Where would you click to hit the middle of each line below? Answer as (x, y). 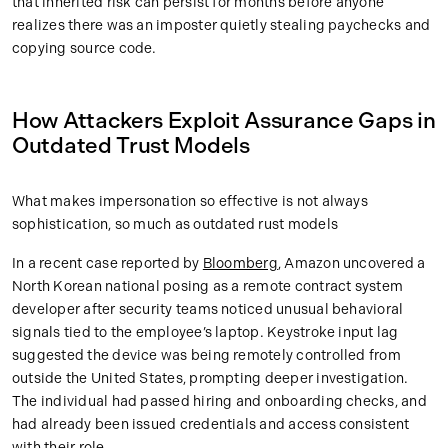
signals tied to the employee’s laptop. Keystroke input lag (205, 333)
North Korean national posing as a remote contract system (208, 287)
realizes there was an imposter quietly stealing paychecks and (221, 26)
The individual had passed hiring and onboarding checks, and (219, 402)
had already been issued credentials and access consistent (211, 425)
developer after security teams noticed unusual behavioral (208, 310)
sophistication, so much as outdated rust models (175, 225)
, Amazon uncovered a (351, 264)
